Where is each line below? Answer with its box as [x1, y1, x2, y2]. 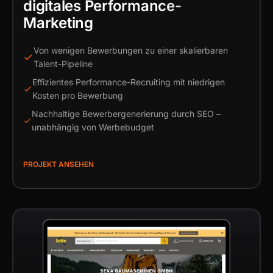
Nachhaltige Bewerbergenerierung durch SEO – [31, 108, 221, 119]
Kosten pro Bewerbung [32, 90, 124, 101]
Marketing [23, 14, 93, 32]
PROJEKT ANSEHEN [23, 160, 94, 169]
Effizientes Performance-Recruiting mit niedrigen [32, 77, 225, 87]
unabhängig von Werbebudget [31, 122, 154, 132]
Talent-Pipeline [33, 58, 93, 69]
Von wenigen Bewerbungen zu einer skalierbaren [33, 45, 228, 55]
